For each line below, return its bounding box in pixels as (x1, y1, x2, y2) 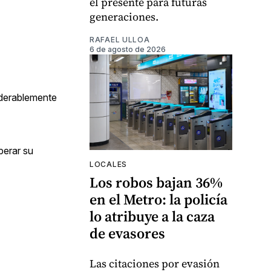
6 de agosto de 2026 (90, 45, 166, 54)
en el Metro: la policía (90, 189, 227, 209)
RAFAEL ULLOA (90, 35, 150, 45)
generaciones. (90, 9, 158, 25)
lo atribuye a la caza (90, 206, 215, 226)
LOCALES (90, 159, 127, 169)
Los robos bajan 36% (90, 172, 223, 192)
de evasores (90, 223, 165, 243)
